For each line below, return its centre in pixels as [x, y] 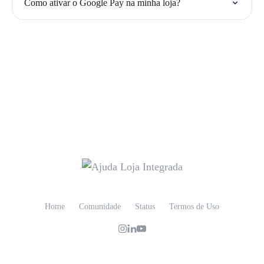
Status [145, 207]
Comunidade [100, 207]
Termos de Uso [194, 207]
